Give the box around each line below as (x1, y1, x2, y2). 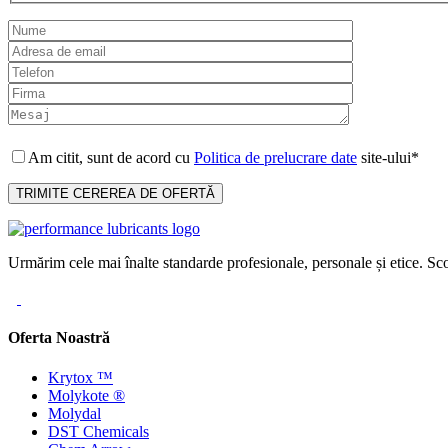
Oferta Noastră (8, 329, 110, 347)
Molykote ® (48, 386, 125, 404)
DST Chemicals (48, 422, 149, 440)
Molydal (48, 404, 101, 422)
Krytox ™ (48, 368, 113, 386)
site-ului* (357, 148, 419, 166)
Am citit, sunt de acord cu (28, 148, 194, 166)
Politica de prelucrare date (194, 148, 357, 166)
